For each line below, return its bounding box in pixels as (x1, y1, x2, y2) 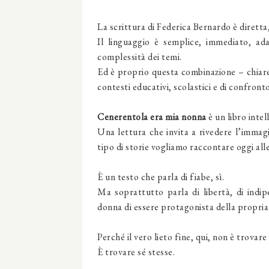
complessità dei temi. (97, 50, 182, 63)
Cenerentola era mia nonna (97, 110, 207, 123)
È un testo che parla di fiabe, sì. (97, 171, 224, 183)
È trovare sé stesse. (97, 246, 175, 258)
